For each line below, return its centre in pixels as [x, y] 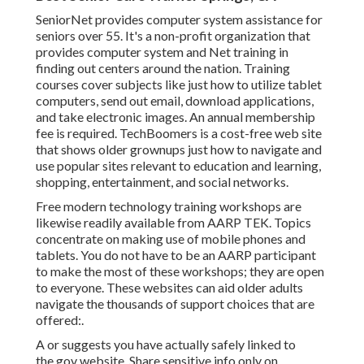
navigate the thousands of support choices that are [175, 304]
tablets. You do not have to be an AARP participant [176, 255]
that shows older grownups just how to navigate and [179, 149]
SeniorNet [64, 19]
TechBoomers [158, 133]
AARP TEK [238, 223]
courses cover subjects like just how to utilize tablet [179, 84]
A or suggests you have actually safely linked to [166, 344]
